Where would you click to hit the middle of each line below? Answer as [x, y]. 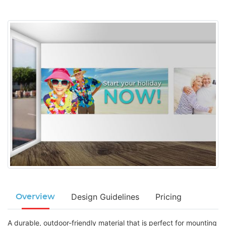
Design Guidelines [105, 197]
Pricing [168, 197]
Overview [35, 197]
